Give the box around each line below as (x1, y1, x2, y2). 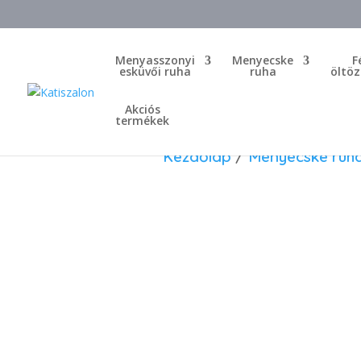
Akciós (124, 102, 160, 117)
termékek (115, 113, 169, 128)
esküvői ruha (119, 64, 191, 79)
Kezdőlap (162, 146, 231, 166)
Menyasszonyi (115, 52, 195, 68)
